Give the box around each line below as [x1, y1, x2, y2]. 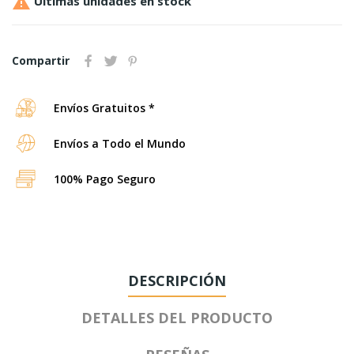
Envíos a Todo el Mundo [54, 135, 186, 151]
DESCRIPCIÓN [128, 270, 226, 290]
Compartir [12, 52, 70, 68]
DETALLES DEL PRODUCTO [81, 307, 273, 327]
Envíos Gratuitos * [54, 100, 155, 115]
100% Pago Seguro [54, 171, 156, 186]
